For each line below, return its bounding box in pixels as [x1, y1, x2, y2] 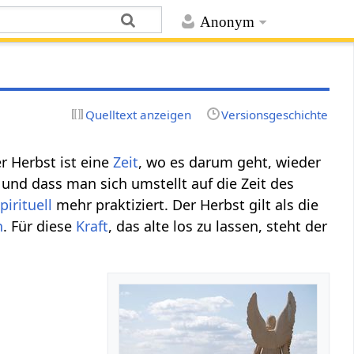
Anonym [199, 13, 254, 31]
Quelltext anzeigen [85, 106, 192, 122]
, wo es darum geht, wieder [138, 152, 322, 171]
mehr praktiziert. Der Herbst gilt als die [52, 194, 319, 214]
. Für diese [3, 216, 77, 235]
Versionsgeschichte [220, 106, 328, 122]
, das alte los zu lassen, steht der [108, 216, 328, 235]
